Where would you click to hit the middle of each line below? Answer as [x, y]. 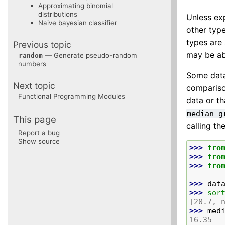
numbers [32, 64]
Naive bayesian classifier [78, 22]
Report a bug [39, 132]
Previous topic [42, 44]
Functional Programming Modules [72, 96]
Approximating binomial [76, 5]
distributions [58, 14]
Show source [39, 141]
